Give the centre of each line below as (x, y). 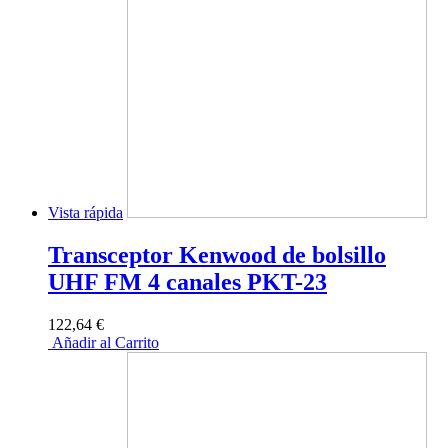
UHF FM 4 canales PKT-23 (187, 282)
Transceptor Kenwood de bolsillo (217, 255)
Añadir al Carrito (103, 342)
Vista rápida (85, 213)
